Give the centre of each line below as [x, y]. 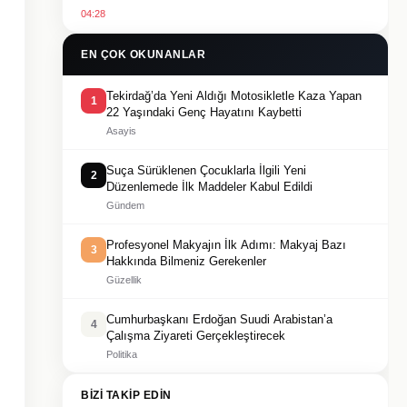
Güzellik [124, 280]
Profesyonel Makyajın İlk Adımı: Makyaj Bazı [226, 245]
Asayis [121, 131]
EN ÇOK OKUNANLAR [143, 55]
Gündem [125, 205]
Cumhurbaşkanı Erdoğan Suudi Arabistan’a [219, 319]
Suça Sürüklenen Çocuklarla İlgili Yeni [206, 170]
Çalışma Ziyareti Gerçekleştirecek [196, 336]
